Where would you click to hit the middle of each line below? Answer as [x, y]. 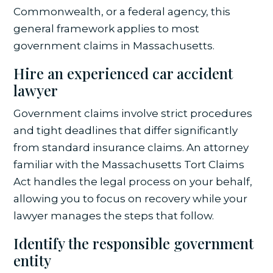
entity [33, 261]
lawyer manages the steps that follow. [114, 216]
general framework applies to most [107, 29]
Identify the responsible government [134, 243]
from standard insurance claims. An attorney [131, 148]
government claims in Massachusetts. [114, 46]
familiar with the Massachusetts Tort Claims [129, 165]
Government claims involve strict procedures [133, 114]
